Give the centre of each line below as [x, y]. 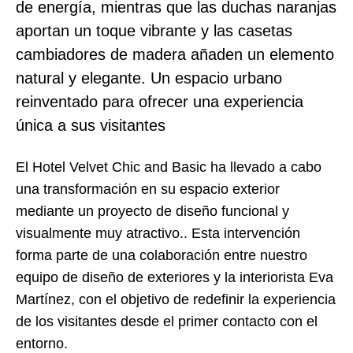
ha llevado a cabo [264, 167]
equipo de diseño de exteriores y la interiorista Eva [175, 278]
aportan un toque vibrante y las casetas [154, 30]
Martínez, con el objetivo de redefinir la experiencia [176, 300]
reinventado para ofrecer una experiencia [160, 101]
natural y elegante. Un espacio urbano [149, 78]
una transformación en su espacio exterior [148, 190]
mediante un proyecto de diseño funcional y [152, 212]
